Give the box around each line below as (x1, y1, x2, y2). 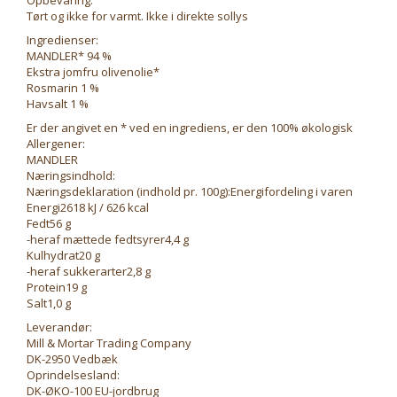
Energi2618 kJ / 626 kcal (27, 199, 149, 215)
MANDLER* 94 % (27, 48, 112, 64)
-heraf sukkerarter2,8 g (27, 263, 151, 279)
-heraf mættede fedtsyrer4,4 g (27, 231, 189, 247)
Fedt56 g (27, 215, 71, 231)
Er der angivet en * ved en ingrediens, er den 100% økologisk (27, 120, 353, 136)
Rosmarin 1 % (27, 80, 99, 96)
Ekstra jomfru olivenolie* (27, 64, 160, 80)
